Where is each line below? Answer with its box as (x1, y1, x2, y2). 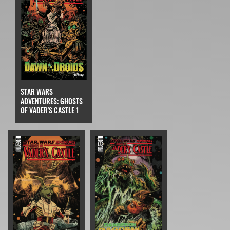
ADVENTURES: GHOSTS (21, 95, 83, 107)
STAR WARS (21, 86, 53, 98)
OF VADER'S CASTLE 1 (21, 105, 79, 116)
